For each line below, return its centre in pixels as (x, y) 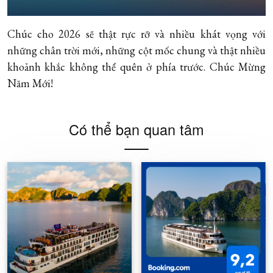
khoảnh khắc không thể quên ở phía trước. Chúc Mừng (136, 67)
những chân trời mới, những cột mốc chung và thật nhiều (136, 50)
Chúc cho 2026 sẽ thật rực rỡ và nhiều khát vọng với (136, 34)
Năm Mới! (30, 83)
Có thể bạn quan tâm (136, 129)
